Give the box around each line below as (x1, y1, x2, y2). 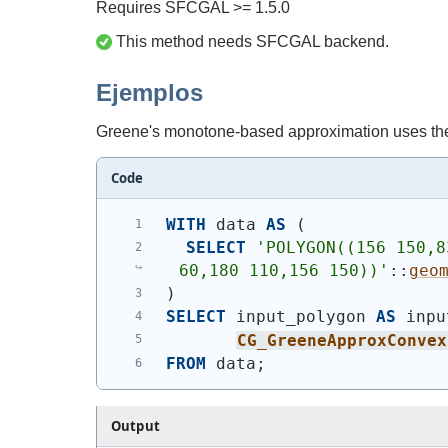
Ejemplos (96, 79, 203, 107)
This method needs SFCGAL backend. (112, 32, 389, 50)
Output (110, 416, 161, 435)
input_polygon (225, 307, 376, 327)
